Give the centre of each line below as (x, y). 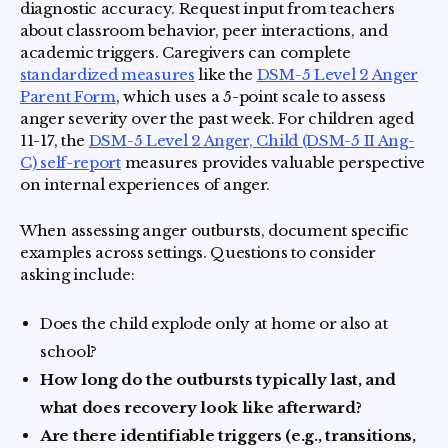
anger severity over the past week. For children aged (217, 118)
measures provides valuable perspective (273, 162)
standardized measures (107, 74)
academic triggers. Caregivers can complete (185, 52)
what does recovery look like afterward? (201, 407)
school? (70, 351)
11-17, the (54, 140)
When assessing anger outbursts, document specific (214, 230)
